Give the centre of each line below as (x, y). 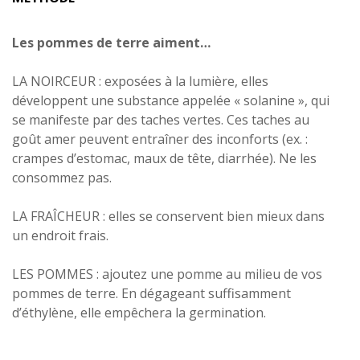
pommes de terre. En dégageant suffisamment (151, 293)
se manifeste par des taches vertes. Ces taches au (161, 119)
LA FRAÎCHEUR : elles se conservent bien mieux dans (168, 216)
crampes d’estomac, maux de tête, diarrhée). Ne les (164, 158)
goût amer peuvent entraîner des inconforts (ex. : (160, 139)
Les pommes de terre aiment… (111, 42)
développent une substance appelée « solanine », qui (171, 100)
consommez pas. (62, 177)
